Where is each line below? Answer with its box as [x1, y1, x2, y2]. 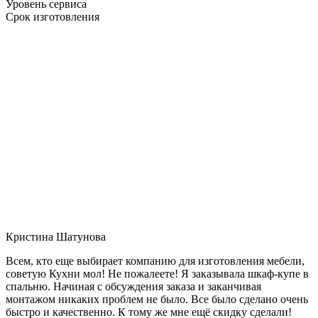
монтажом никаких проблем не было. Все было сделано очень [6, 292, 308, 305]
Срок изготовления [6, 10, 99, 23]
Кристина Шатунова [6, 230, 106, 243]
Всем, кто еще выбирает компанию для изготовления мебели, [6, 254, 305, 267]
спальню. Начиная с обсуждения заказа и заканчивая [6, 280, 261, 292]
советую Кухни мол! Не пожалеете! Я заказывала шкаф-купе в [6, 267, 309, 280]
